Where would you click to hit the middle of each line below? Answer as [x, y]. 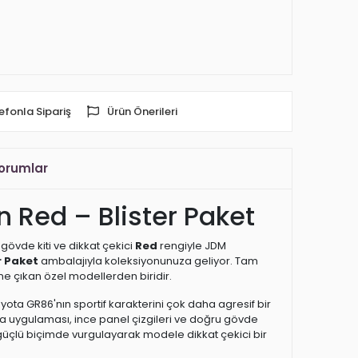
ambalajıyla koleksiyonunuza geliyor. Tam [148, 261]
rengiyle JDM [192, 246]
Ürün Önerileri [142, 111]
